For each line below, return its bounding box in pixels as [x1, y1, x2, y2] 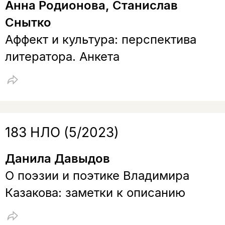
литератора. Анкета [5, 49, 120, 64]
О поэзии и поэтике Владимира [5, 168, 189, 183]
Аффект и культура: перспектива [5, 32, 196, 47]
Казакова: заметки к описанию [5, 185, 185, 200]
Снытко [5, 15, 51, 30]
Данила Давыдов [5, 151, 110, 166]
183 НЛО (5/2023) [5, 124, 119, 140]
